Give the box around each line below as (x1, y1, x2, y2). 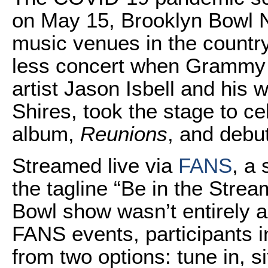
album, (12, 122, 80, 145)
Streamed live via (12, 154, 178, 177)
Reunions (80, 122, 167, 145)
